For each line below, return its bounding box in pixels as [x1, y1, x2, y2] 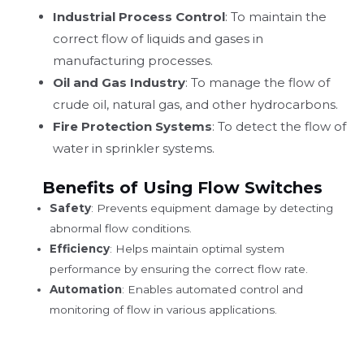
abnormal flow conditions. [50, 222, 193, 236]
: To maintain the [225, 8, 327, 24]
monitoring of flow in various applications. [50, 303, 278, 317]
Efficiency [50, 242, 110, 256]
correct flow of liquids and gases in [53, 30, 263, 46]
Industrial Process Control [53, 8, 225, 24]
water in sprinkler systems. [53, 140, 214, 156]
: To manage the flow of [185, 74, 330, 90]
